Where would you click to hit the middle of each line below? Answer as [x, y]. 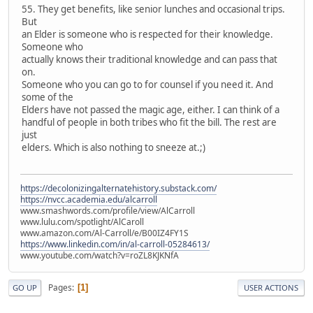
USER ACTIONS [271, 288]
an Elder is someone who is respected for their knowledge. [147, 34]
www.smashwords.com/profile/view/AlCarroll [108, 211]
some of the [48, 97]
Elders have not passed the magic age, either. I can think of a [151, 109]
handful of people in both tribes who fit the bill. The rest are [149, 122]
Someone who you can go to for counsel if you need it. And [147, 84]
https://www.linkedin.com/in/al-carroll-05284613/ [115, 245]
